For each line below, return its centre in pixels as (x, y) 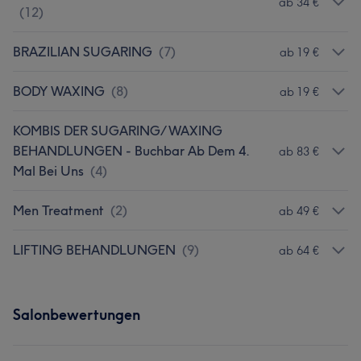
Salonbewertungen (77, 315)
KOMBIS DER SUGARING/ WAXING (118, 131)
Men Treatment (58, 210)
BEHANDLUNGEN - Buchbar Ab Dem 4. (131, 151)
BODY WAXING (59, 91)
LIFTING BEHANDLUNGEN (94, 250)
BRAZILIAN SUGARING (83, 52)
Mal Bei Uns (48, 171)
